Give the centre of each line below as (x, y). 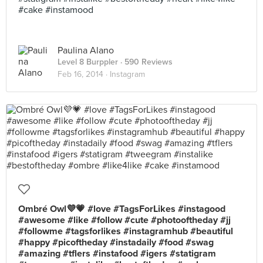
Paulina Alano (86, 50)
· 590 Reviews (145, 62)
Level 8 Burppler (88, 62)
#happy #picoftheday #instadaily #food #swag (116, 242)
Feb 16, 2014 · (84, 74)
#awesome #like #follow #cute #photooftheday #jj (124, 220)
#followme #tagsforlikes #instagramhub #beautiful (126, 231)
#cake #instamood (56, 10)
